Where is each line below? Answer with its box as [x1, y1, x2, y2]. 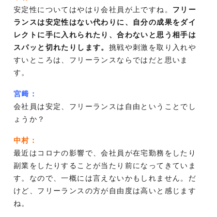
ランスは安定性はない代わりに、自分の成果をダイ [14, 18, 197, 27]
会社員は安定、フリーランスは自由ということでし [14, 102, 197, 111]
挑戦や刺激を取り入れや [108, 43, 197, 52]
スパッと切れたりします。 [14, 43, 109, 52]
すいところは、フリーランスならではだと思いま [14, 56, 188, 64]
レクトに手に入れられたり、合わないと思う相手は [14, 31, 197, 39]
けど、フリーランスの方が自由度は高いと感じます [14, 186, 197, 195]
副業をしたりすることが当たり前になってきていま [14, 161, 197, 170]
